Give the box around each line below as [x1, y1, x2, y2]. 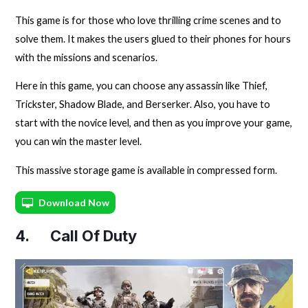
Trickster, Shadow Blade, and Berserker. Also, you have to [15, 98, 271, 111]
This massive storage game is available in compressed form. [15, 164, 278, 176]
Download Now [38, 197, 110, 209]
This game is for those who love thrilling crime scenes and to [15, 14, 282, 26]
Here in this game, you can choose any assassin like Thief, [15, 80, 268, 92]
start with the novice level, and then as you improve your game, [15, 117, 293, 129]
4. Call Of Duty [15, 227, 137, 245]
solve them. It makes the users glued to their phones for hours [15, 32, 291, 45]
